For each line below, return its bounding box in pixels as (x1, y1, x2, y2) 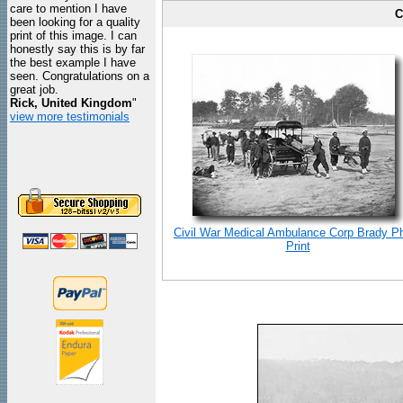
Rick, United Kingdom (10, 96, 132, 110)
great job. (10, 83, 58, 96)
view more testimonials (10, 110, 130, 123)
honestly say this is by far (10, 42, 145, 56)
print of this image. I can (10, 29, 137, 42)
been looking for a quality (10, 15, 140, 29)
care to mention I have (10, 2, 127, 15)
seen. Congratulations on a (10, 69, 149, 83)
